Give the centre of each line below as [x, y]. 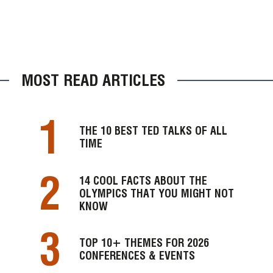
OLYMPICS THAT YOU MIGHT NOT [156, 193]
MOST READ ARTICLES [93, 80]
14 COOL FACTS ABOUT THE [143, 180]
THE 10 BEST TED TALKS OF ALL [153, 131]
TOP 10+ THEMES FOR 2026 [144, 243]
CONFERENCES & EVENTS [137, 256]
